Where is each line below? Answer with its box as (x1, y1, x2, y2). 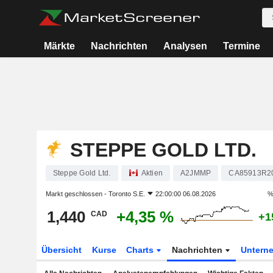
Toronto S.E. (108, 190, 145, 197)
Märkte (43, 41, 75, 51)
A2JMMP (180, 169, 211, 177)
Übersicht (41, 245, 82, 255)
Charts (126, 245, 157, 255)
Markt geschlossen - (45, 190, 108, 197)
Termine (222, 41, 260, 51)
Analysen (163, 41, 207, 51)
